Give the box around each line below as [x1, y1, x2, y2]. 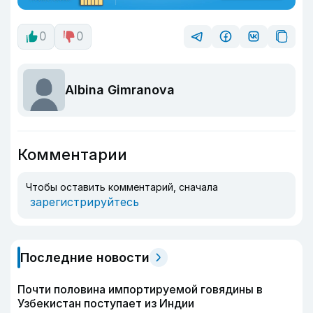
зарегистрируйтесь [30, 194, 139, 209]
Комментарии [17, 145, 127, 163]
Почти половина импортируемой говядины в [17, 282, 263, 296]
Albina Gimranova [65, 82, 175, 98]
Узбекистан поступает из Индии [17, 296, 194, 310]
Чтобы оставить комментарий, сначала [26, 180, 218, 193]
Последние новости [20, 249, 150, 265]
